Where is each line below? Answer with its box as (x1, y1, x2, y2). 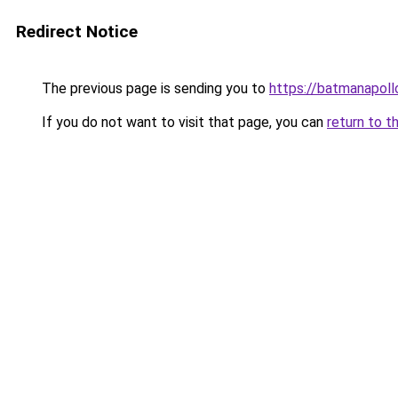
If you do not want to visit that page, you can (38, 114, 327, 131)
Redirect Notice (16, 21, 138, 42)
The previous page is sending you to (38, 80, 269, 97)
